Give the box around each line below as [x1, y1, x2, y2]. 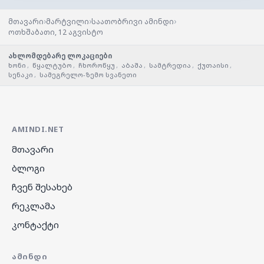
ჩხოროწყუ [78, 61, 115, 70]
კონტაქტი [12, 219, 59, 231]
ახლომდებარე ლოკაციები [8, 51, 112, 61]
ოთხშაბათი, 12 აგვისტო [8, 27, 103, 38]
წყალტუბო [32, 61, 72, 70]
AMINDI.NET [12, 124, 64, 135]
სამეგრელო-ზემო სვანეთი [39, 70, 137, 80]
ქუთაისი [197, 61, 229, 70]
